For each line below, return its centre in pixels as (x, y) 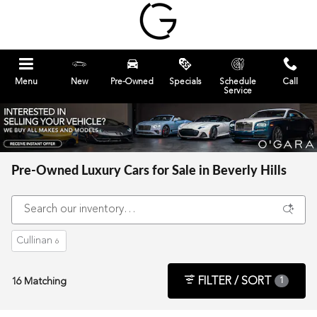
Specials (185, 82)
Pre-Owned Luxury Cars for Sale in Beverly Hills (149, 171)
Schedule (237, 82)
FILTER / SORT (235, 281)
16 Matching (39, 281)
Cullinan (34, 241)
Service (237, 91)
